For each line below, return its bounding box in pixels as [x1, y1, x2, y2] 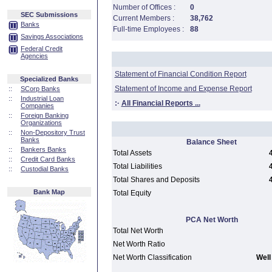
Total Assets [112, 149, 152, 157]
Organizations [21, 119, 62, 126]
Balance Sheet [186, 138, 237, 146]
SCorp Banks [21, 85, 60, 92]
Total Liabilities [112, 162, 162, 171]
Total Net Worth [112, 226, 163, 235]
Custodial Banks [21, 165, 69, 172]
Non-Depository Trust [21, 129, 85, 136]
